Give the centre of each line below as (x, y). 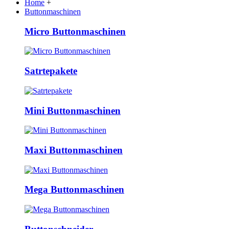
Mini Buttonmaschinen (73, 110)
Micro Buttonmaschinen (75, 31)
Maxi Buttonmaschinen (74, 150)
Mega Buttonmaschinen (74, 190)
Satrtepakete (51, 71)
